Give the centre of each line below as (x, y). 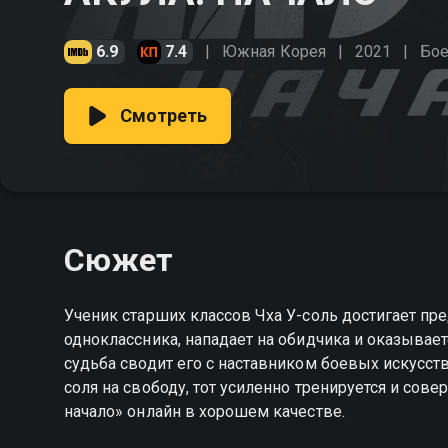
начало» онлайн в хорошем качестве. (204, 411)
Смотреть (164, 115)
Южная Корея (274, 51)
